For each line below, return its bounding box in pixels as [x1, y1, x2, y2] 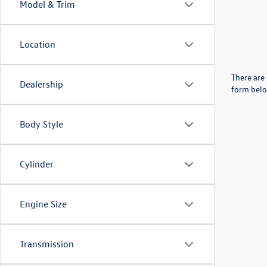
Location [20, 38, 55, 50]
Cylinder [20, 158, 54, 170]
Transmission [20, 238, 74, 250]
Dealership [20, 78, 63, 90]
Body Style [20, 118, 63, 130]
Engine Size [20, 198, 67, 210]
